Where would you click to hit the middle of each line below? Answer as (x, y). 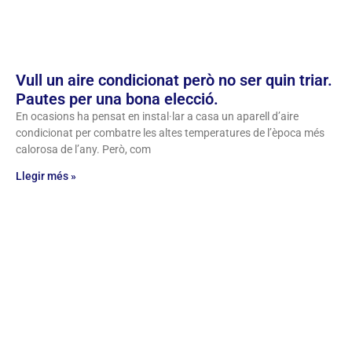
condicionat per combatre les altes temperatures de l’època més (170, 133)
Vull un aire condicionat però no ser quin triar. (174, 81)
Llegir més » (46, 176)
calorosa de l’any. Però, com (83, 150)
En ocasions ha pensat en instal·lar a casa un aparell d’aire (157, 117)
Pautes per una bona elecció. (117, 99)
